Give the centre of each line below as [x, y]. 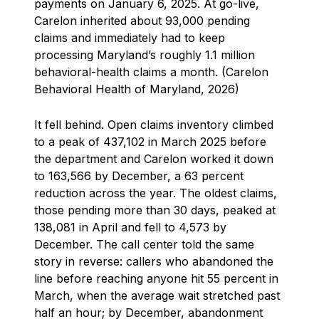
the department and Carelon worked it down [154, 159]
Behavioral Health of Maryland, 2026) [137, 89]
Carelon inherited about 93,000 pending [142, 21]
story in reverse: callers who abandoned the [154, 262]
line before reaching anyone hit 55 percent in [156, 279]
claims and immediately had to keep [130, 38]
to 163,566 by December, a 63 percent [139, 176]
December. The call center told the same [144, 245]
